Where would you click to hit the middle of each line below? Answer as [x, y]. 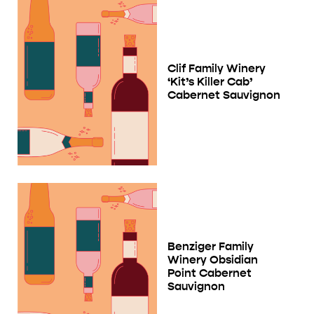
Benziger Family [211, 246]
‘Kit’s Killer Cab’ [210, 81]
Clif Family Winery [217, 68]
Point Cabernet [210, 273]
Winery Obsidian [213, 259]
